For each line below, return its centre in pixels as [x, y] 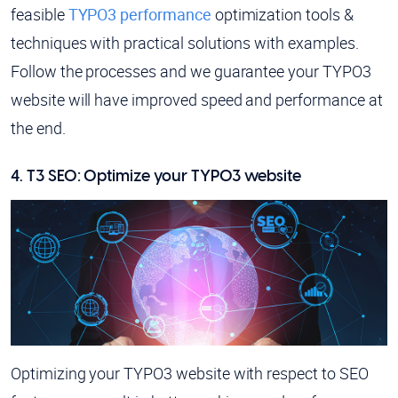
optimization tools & [282, 14]
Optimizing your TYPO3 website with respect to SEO [190, 373]
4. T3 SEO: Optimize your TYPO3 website [156, 176]
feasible [40, 14]
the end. [38, 127]
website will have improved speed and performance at [197, 99]
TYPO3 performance [139, 14]
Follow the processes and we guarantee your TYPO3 [191, 71]
